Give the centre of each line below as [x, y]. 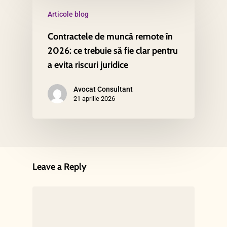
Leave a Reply [60, 167]
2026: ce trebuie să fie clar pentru [113, 50]
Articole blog [68, 14]
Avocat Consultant [103, 89]
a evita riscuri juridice [88, 65]
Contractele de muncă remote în [110, 36]
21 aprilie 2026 [94, 98]
